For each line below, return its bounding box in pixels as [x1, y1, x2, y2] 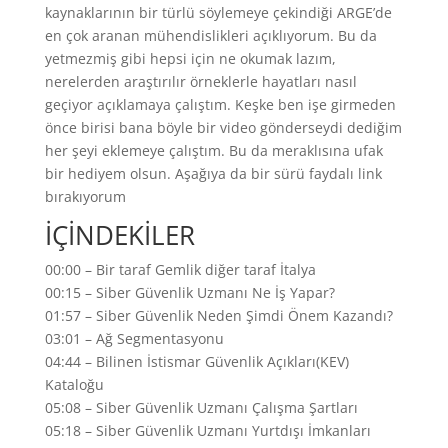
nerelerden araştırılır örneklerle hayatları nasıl [44, 71, 357, 91]
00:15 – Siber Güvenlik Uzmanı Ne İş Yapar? [44, 282, 335, 302]
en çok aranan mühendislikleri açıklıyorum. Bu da [44, 25, 377, 45]
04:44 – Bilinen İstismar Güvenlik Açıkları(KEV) [44, 351, 349, 371]
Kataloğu [44, 374, 104, 394]
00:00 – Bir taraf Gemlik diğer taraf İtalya [44, 259, 316, 279]
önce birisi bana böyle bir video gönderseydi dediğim [44, 117, 402, 137]
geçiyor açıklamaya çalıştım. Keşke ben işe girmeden [44, 94, 396, 114]
